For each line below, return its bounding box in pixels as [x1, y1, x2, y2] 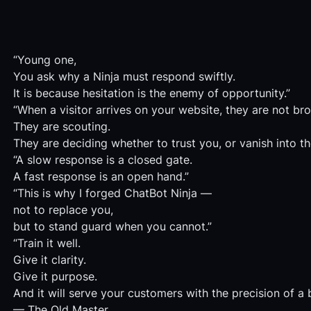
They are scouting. [12, 119, 110, 134]
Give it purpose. [12, 269, 97, 284]
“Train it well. [12, 236, 81, 251]
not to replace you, [12, 203, 113, 217]
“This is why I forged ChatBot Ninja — [12, 186, 212, 201]
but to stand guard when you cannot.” [12, 219, 212, 234]
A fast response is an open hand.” [12, 169, 189, 184]
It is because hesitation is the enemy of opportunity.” [12, 86, 290, 101]
